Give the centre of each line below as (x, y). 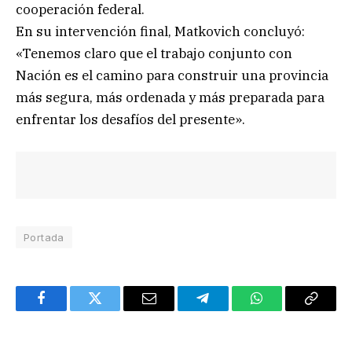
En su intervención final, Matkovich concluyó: (160, 32)
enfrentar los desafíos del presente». (130, 120)
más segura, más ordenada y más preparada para (170, 98)
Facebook (67, 310)
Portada (44, 237)
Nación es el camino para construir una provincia (172, 76)
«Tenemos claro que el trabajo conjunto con (154, 54)
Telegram (228, 310)
